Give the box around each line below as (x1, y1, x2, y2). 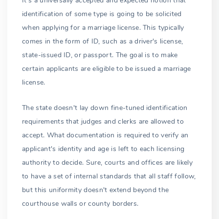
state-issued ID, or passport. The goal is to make (22, 50, 178, 60)
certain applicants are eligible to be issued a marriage (22, 64, 191, 73)
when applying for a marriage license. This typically (22, 22, 184, 32)
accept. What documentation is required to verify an (22, 130, 189, 140)
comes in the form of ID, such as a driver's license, (22, 36, 183, 46)
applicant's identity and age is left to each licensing (22, 144, 185, 153)
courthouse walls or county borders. (22, 198, 139, 208)
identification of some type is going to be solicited (22, 9, 182, 19)
